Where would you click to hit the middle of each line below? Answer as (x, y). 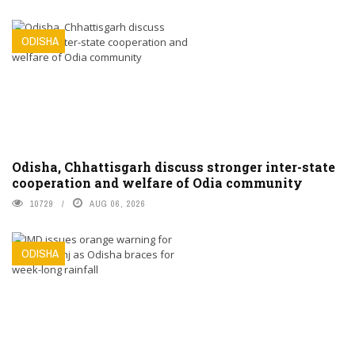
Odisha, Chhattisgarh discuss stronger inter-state (174, 166)
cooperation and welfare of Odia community (157, 182)
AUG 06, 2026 (118, 203)
